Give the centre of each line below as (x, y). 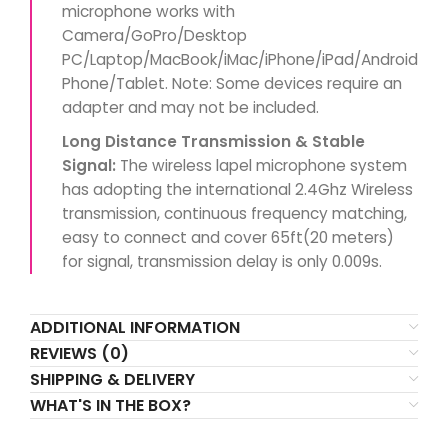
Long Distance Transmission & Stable (213, 141)
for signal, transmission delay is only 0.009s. (222, 261)
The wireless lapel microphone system (261, 165)
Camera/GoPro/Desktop (154, 35)
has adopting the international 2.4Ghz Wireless (237, 189)
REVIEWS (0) (79, 353)
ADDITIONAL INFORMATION (135, 327)
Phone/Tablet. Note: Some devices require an (232, 83)
